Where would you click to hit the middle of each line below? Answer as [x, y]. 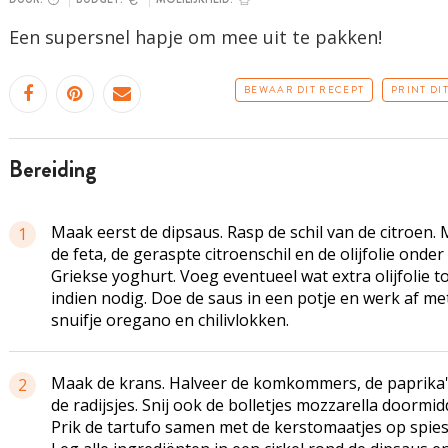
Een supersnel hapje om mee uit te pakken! [195, 37]
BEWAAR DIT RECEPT [304, 89]
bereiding [59, 169]
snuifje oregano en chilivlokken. [169, 320]
